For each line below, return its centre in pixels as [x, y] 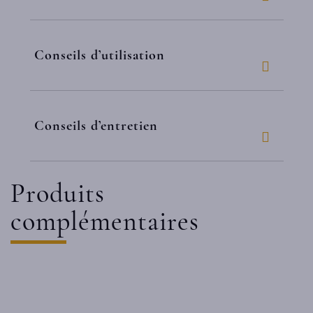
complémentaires [105, 221]
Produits [58, 194]
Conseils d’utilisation [100, 55]
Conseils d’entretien [96, 126]
